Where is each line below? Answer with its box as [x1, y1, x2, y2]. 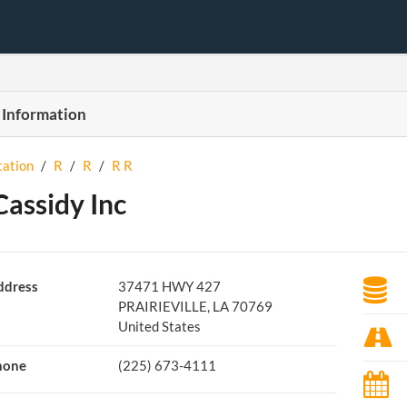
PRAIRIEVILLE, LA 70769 [117, 298, 273, 314]
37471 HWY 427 [117, 278, 221, 294]
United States [117, 318, 201, 334]
